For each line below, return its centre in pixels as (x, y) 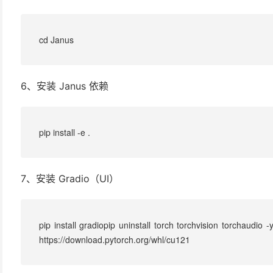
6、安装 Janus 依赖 (65, 86)
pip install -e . (65, 132)
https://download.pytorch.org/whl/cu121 (115, 239)
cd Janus (56, 39)
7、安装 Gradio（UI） (70, 178)
